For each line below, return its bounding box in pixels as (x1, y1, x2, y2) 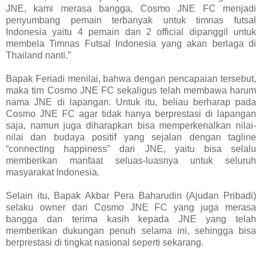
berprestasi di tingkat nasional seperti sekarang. (6, 237, 204, 248)
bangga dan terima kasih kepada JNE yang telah (6, 214, 256, 225)
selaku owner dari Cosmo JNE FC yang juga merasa (6, 202, 256, 213)
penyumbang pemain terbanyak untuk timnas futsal (6, 15, 256, 26)
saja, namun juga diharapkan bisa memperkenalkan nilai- (6, 120, 256, 131)
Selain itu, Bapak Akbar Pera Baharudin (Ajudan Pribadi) (6, 191, 256, 201)
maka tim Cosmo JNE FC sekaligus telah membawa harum (6, 85, 256, 96)
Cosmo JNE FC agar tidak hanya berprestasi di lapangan (6, 109, 256, 119)
